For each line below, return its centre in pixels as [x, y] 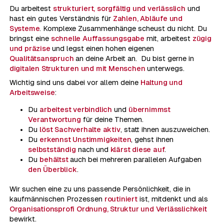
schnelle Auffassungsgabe [98, 39]
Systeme [24, 29]
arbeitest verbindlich [76, 109]
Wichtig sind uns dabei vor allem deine [75, 82]
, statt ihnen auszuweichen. [166, 129]
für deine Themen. [113, 119]
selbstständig [52, 149]
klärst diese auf [137, 149]
